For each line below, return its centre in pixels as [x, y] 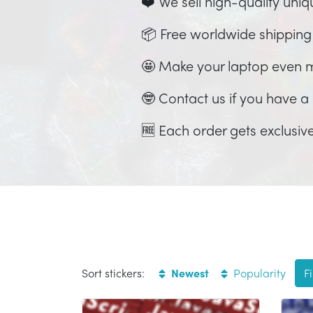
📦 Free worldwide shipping [226, 33]
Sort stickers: [113, 272]
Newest [190, 272]
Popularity [259, 272]
